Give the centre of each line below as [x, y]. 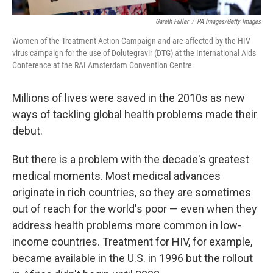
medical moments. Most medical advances [116, 175]
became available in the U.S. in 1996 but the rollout [133, 258]
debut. [27, 130]
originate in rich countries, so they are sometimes [132, 192]
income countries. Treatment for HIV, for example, [132, 241]
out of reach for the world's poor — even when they [135, 208]
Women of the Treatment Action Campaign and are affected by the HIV [131, 41]
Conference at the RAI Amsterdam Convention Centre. [103, 65]
